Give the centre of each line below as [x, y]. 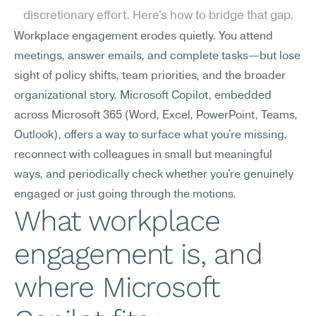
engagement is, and [138, 254]
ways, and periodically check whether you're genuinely [154, 175]
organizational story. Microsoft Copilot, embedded [143, 96]
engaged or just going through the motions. [125, 195]
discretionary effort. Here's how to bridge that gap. [158, 16]
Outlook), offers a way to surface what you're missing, [151, 135]
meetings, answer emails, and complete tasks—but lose [157, 56]
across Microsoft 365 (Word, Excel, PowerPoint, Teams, [156, 116]
